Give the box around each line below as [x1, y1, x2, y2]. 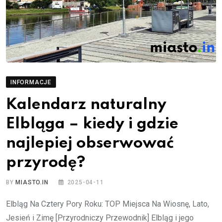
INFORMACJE [10, 78, 52, 86]
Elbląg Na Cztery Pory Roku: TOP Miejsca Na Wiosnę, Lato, [6, 199, 209, 209]
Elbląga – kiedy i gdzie [6, 116, 178, 132]
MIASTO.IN [15, 178, 49, 186]
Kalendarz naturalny [6, 97, 166, 112]
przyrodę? [6, 155, 85, 170]
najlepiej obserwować [6, 135, 174, 151]
